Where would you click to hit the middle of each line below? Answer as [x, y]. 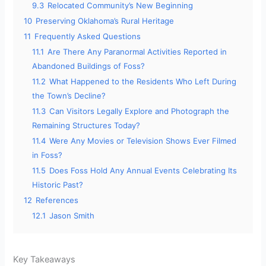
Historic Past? [58, 185]
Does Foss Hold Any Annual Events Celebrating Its [143, 171]
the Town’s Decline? [69, 96]
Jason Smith [72, 216]
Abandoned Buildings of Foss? [89, 66]
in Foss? [47, 155]
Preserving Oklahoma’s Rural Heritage [105, 21]
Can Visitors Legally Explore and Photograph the [140, 111]
